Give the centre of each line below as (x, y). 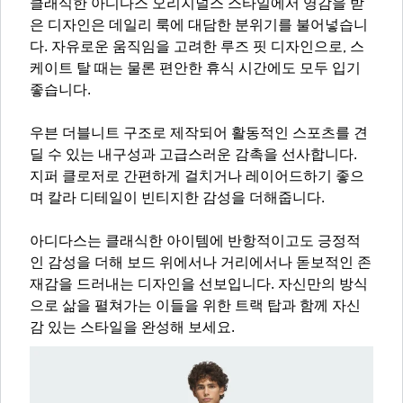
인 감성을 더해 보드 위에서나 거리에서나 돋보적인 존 (201, 264)
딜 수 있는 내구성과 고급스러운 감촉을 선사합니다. (193, 156)
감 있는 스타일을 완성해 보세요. (132, 328)
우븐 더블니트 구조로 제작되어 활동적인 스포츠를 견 (199, 134)
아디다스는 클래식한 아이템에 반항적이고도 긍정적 (195, 242)
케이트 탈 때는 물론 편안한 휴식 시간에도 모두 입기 (195, 69)
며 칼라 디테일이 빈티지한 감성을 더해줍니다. (177, 199)
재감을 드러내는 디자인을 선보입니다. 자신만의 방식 (199, 285)
